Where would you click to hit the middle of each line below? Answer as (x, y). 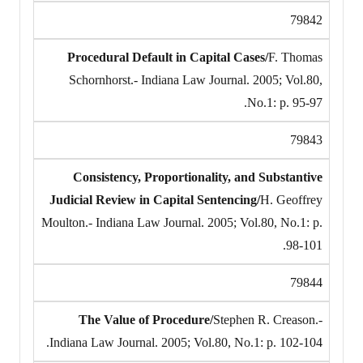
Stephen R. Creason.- (268, 319)
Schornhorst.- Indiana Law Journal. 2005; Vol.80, (196, 79)
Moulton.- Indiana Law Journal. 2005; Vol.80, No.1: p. (182, 222)
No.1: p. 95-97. (285, 102)
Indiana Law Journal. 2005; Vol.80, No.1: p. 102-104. (186, 342)
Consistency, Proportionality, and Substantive (198, 177)
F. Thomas (295, 57)
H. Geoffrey (291, 199)
